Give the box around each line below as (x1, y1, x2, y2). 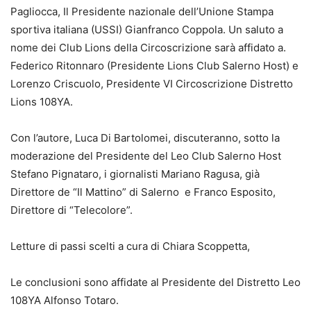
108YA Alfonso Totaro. (10, 294, 119, 308)
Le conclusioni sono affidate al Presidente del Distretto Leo (10, 276, 301, 289)
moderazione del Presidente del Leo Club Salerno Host (10, 149, 281, 163)
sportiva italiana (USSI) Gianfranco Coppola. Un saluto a (10, 23, 283, 37)
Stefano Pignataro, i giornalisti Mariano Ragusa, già (10, 167, 260, 181)
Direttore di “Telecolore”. (10, 203, 133, 217)
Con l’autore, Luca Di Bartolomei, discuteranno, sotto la (10, 131, 280, 145)
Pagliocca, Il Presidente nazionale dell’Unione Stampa (10, 5, 274, 19)
